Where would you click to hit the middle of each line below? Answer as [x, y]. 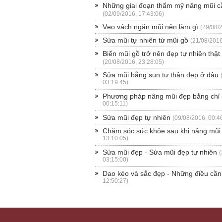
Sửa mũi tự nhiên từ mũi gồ [145, 40]
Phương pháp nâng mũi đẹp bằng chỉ [161, 96]
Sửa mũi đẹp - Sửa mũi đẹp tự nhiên [160, 152]
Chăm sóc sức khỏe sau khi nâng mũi [162, 131]
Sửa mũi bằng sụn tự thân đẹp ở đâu [161, 75]
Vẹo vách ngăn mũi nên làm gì [150, 27]
